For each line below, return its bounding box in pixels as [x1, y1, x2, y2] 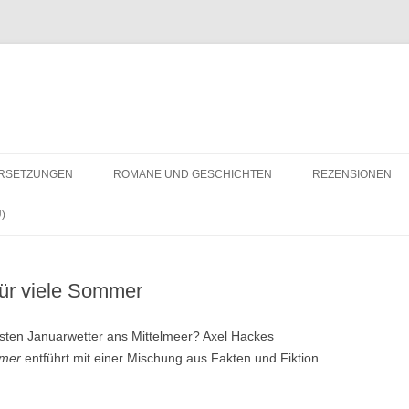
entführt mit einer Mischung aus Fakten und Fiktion [25, 351, 319, 365]
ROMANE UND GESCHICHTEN [113, 168, 272, 181]
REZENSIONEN [312, 168, 392, 181]
